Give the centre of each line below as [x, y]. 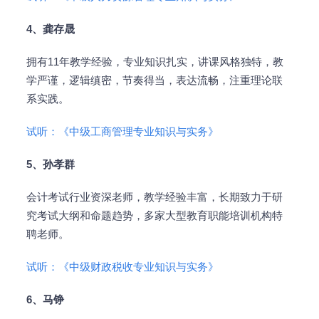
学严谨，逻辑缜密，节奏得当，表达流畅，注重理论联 [154, 80]
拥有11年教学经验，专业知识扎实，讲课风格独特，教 [155, 62]
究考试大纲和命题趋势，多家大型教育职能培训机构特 [154, 215]
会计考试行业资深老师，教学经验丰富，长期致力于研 [154, 197]
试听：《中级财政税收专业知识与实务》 [122, 267]
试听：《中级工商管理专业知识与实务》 [122, 131]
